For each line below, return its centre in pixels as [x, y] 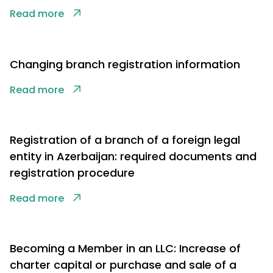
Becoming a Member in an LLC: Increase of [125, 249]
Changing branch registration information [125, 65]
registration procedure [72, 173]
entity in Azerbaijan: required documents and [133, 157]
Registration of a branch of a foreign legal [125, 140]
